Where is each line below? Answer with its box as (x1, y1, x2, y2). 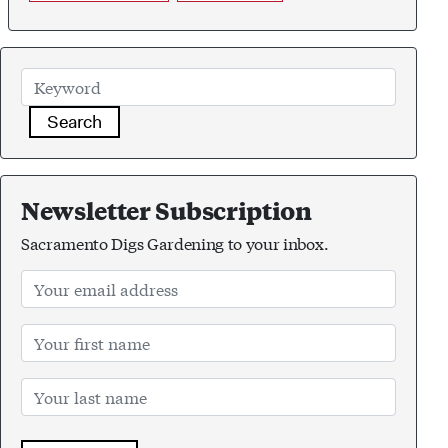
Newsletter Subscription (21, 193, 312, 226)
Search (47, 109, 102, 134)
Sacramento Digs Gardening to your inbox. (21, 230, 329, 254)
